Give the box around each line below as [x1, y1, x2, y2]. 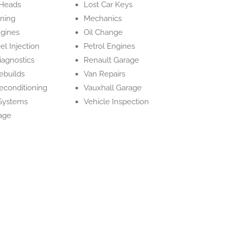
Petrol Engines [84, 42, 136, 51]
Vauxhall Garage [84, 83, 142, 92]
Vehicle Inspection [84, 97, 149, 106]
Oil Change [84, 28, 123, 37]
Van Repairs [84, 69, 126, 79]
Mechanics [84, 14, 122, 23]
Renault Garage [84, 55, 140, 65]
